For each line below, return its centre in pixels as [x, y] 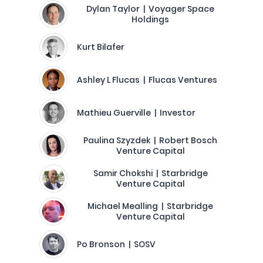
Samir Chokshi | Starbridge [150, 173]
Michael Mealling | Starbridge [150, 206]
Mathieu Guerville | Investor [136, 113]
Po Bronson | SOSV [116, 244]
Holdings [150, 19]
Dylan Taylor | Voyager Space [150, 9]
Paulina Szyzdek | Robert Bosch [150, 140]
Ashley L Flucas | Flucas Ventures [147, 80]
